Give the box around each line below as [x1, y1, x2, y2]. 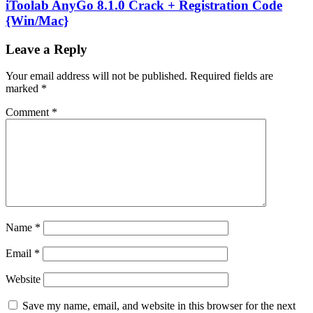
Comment [6, 106, 52, 119]
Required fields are [190, 70, 273, 82]
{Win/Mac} [6, 13, 68, 28]
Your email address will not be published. [6, 70, 187, 82]
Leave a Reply [6, 41, 87, 57]
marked [6, 82, 41, 95]
